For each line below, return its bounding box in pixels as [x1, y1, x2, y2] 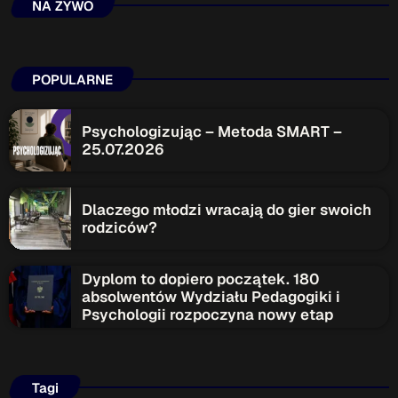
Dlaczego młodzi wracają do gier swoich [82, 200, 371, 220]
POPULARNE [31, 70, 113, 88]
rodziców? [82, 218, 157, 238]
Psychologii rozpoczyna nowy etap [82, 305, 333, 325]
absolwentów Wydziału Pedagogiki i [82, 287, 340, 307]
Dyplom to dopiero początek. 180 [82, 269, 320, 290]
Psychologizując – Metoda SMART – [82, 122, 342, 142]
